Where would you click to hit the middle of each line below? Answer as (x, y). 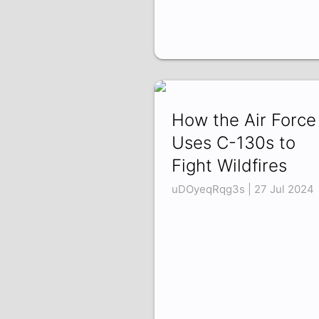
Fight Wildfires (229, 166)
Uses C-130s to (233, 143)
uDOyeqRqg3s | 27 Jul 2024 (242, 189)
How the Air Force (244, 120)
